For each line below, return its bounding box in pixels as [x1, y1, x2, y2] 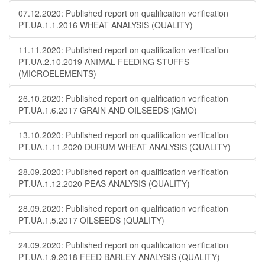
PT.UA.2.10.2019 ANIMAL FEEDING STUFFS [18, 56, 189, 67]
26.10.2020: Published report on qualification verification [18, 92, 228, 104]
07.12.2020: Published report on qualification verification [18, 7, 228, 19]
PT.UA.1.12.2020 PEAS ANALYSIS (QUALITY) [18, 177, 190, 189]
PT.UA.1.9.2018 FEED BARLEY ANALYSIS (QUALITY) [18, 251, 220, 263]
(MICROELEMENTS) [18, 67, 96, 79]
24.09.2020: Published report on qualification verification [18, 239, 228, 251]
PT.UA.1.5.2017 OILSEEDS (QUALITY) [18, 214, 164, 226]
